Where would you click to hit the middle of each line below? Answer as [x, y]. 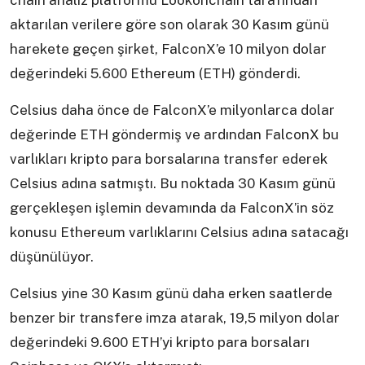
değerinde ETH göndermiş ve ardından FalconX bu [174, 135]
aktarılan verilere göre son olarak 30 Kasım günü [169, 25]
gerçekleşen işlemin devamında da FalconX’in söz [172, 208]
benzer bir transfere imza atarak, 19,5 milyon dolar [175, 318]
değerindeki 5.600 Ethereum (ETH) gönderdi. [155, 74]
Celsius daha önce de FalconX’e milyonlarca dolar [172, 110]
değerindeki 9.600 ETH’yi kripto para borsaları [160, 343]
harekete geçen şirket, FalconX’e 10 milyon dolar [168, 49]
